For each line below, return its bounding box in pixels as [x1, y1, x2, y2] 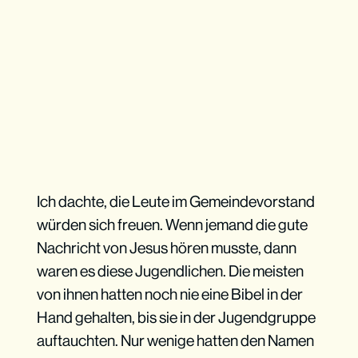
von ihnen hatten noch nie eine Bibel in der [36, 284, 303, 303]
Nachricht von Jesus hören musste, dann [36, 238, 296, 257]
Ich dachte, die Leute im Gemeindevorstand [36, 192, 315, 210]
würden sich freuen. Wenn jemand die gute [36, 215, 308, 233]
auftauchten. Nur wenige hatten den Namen [36, 331, 314, 349]
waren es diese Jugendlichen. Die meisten [36, 261, 304, 280]
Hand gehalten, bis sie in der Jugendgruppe [36, 308, 316, 326]
